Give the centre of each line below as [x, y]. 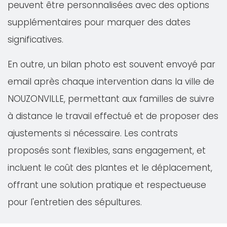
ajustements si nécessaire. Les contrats [93, 133]
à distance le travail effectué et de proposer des [113, 116]
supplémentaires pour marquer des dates [99, 22]
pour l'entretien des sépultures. [75, 202]
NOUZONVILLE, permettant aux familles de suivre [111, 99]
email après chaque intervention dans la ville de [111, 82]
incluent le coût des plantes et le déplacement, [110, 168]
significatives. [35, 40]
